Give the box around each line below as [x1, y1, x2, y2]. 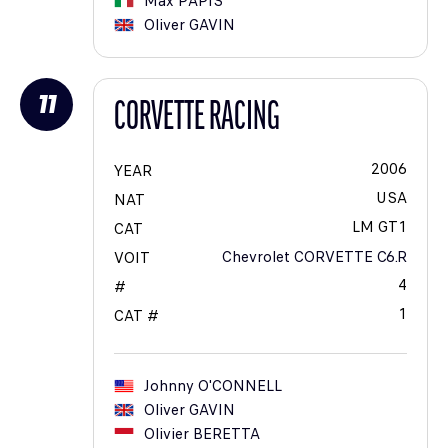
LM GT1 [352, 216, 407, 239]
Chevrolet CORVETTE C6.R [222, 246, 407, 269]
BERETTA [193, 423, 260, 446]
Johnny [144, 375, 194, 398]
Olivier [144, 423, 189, 446]
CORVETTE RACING [114, 99, 280, 140]
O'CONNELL [198, 375, 282, 398]
